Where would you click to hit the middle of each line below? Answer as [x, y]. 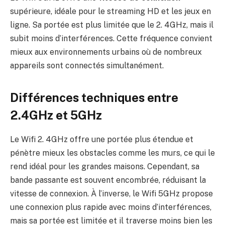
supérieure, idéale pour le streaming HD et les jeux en [110, 12]
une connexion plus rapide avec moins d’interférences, [111, 207]
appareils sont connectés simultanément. [87, 66]
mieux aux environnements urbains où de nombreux [106, 52]
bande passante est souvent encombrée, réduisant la [108, 180]
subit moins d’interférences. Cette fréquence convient [111, 39]
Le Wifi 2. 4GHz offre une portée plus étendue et [102, 140]
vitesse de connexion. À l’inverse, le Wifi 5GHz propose [111, 194]
